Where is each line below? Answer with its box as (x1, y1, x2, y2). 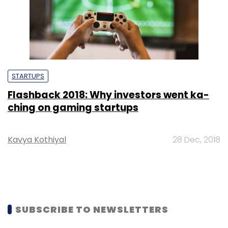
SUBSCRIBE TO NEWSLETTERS (15, 203, 168, 216)
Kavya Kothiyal (8, 133, 66, 146)
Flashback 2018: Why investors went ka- (8, 88, 209, 102)
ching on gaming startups (8, 100, 138, 115)
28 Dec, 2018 (173, 133, 220, 146)
